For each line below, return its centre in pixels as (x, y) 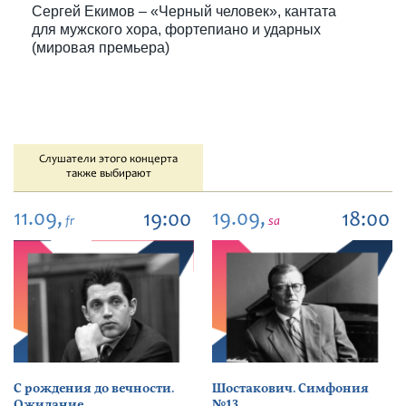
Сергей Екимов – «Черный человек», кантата (184, 11)
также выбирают (108, 174)
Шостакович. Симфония (290, 389)
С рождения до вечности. (94, 389)
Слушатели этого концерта (108, 160)
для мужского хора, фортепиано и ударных (176, 29)
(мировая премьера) (101, 48)
